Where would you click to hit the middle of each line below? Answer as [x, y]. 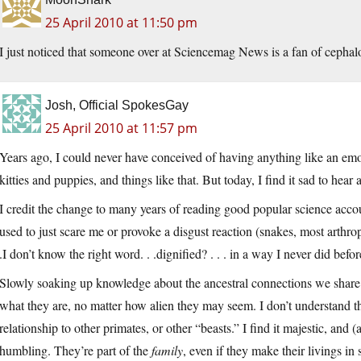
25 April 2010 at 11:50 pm [121, 23]
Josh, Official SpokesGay [117, 106]
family [167, 351]
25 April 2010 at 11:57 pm [121, 129]
